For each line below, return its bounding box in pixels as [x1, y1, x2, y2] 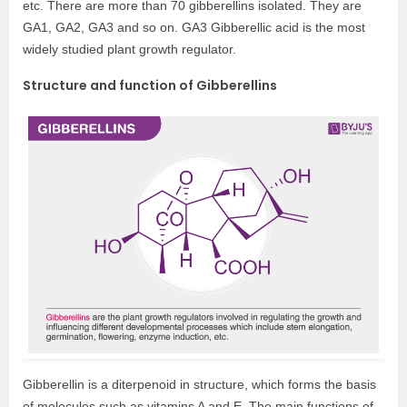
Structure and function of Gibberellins [23, 76, 277, 94]
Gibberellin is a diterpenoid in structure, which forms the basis [23, 377, 376, 392]
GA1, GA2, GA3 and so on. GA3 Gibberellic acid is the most [23, 20, 365, 35]
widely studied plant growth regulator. [23, 42, 236, 56]
